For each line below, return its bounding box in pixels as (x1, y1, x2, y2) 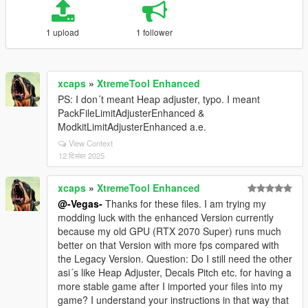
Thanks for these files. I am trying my (102, 197, 266, 210)
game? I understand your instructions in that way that (58, 293, 289, 307)
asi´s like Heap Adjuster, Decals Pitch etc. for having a (58, 265, 291, 279)
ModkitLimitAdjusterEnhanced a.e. (58, 120, 206, 133)
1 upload (46, 26, 80, 38)
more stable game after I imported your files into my (58, 279, 283, 293)
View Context (69, 137, 113, 148)
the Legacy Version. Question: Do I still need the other (58, 252, 292, 265)
